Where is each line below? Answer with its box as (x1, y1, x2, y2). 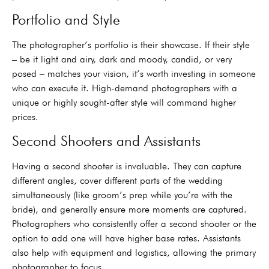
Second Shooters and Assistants (12, 132, 201, 150)
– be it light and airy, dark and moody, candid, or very (12, 53, 232, 65)
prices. (12, 110, 38, 122)
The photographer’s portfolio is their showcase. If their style (12, 38, 250, 50)
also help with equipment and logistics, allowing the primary (12, 247, 256, 259)
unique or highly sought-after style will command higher (12, 96, 236, 108)
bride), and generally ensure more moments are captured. (12, 204, 247, 216)
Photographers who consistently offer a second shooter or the (12, 218, 256, 230)
